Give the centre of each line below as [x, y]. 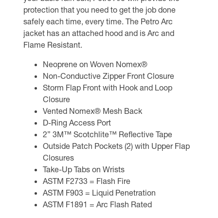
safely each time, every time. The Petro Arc [98, 21]
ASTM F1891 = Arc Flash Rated [97, 204]
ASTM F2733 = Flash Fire [87, 181]
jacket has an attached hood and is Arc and [99, 33]
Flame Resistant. [53, 44]
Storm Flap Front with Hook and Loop [108, 87]
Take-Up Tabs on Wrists [84, 169]
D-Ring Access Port [77, 122]
